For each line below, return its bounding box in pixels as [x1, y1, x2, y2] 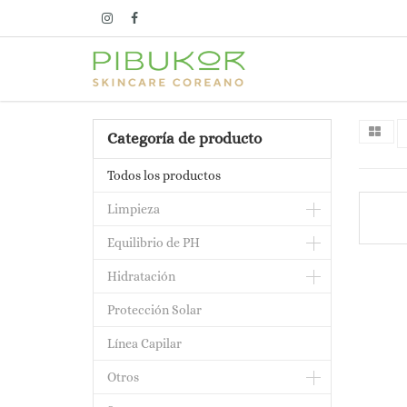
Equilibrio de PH [107, 235, 200, 250]
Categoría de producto [107, 130, 262, 147]
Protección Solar [107, 303, 202, 317]
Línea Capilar [107, 336, 182, 351]
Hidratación [107, 269, 175, 283]
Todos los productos [107, 168, 221, 183]
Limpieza [107, 202, 160, 216]
